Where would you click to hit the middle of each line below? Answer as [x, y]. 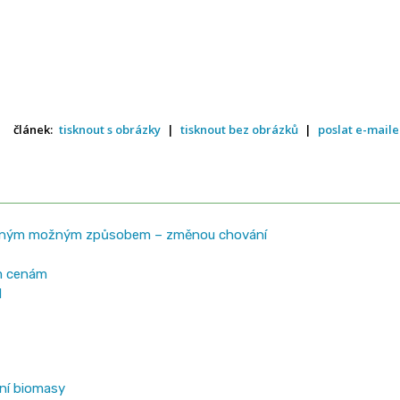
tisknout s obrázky [110, 129]
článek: [35, 129]
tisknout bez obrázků [240, 129]
